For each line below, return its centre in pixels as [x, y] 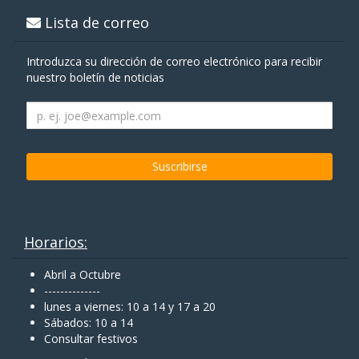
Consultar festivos [91, 339]
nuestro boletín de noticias [95, 78]
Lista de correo [95, 23]
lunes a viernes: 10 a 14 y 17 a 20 [130, 307]
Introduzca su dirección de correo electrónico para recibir [174, 62]
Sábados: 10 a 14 [89, 323]
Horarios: [56, 242]
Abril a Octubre [83, 275]
